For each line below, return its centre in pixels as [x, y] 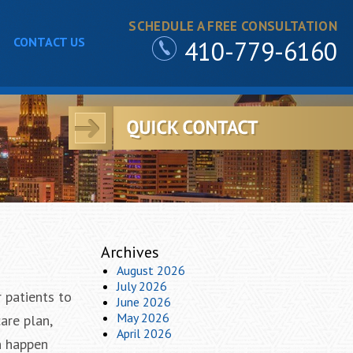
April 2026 [144, 333]
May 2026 [143, 318]
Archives [130, 252]
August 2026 [151, 270]
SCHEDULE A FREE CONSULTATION [233, 26]
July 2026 [142, 286]
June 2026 [144, 302]
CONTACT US [49, 42]
